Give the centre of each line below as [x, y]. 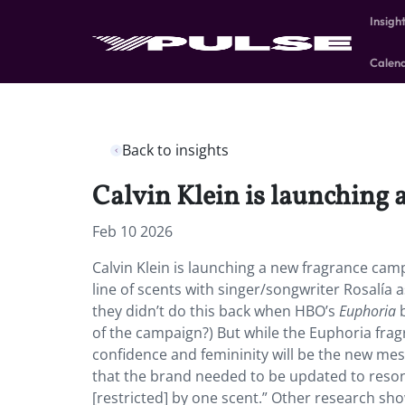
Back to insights [175, 150]
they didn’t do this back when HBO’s [216, 311]
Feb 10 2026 [132, 231]
